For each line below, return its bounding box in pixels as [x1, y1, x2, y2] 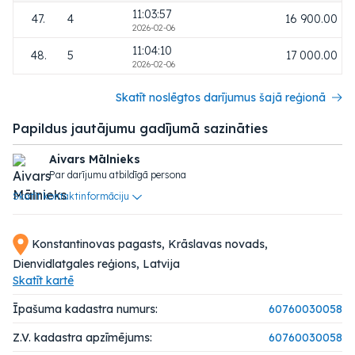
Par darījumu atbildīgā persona [49, 169, 186, 181]
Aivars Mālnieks [49, 152, 140, 166]
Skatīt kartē [13, 273, 74, 288]
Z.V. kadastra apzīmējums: [13, 330, 152, 345]
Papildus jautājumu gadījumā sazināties [13, 120, 268, 136]
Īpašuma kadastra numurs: [13, 302, 158, 316]
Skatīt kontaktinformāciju [13, 190, 129, 202]
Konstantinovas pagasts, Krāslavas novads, [29, 236, 268, 251]
